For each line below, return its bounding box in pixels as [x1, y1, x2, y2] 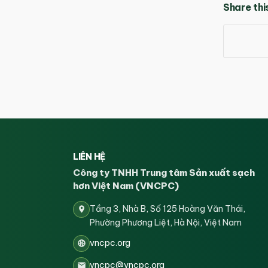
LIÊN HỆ [73, 151, 105, 162]
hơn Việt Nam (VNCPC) [73, 179, 179, 191]
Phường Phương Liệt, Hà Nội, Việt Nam [90, 217, 242, 228]
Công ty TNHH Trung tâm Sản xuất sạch [73, 166, 255, 178]
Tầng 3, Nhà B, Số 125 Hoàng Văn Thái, [90, 203, 245, 214]
